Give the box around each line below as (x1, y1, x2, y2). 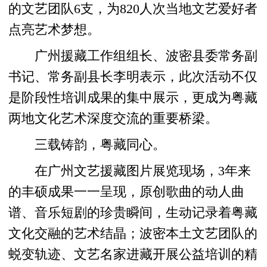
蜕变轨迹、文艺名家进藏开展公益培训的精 (8, 247, 258, 262)
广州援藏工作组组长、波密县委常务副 (8, 49, 258, 64)
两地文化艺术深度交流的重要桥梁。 (8, 111, 219, 126)
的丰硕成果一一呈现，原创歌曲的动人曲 (8, 185, 245, 200)
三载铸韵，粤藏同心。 (8, 138, 166, 153)
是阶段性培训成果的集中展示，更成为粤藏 (8, 91, 258, 105)
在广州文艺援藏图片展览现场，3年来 (8, 164, 252, 179)
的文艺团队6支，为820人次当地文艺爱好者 (8, 2, 258, 17)
